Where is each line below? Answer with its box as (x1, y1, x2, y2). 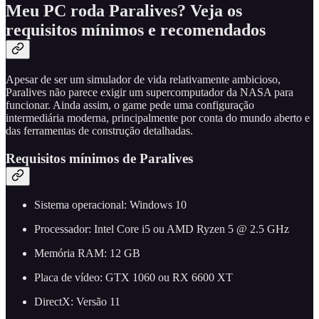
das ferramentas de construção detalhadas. (6, 124, 193, 137)
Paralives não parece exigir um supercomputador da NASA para (6, 85, 293, 98)
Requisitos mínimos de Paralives (6, 150, 193, 166)
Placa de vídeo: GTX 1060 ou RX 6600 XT (34, 271, 233, 284)
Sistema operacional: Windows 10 (34, 199, 187, 211)
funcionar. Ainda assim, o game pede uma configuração (6, 98, 254, 111)
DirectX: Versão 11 (34, 296, 120, 308)
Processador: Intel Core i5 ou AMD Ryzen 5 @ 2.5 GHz (34, 223, 289, 236)
